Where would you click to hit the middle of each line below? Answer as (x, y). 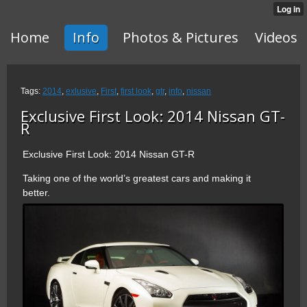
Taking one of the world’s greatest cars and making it (137, 178)
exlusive (81, 91)
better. (36, 192)
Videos (276, 37)
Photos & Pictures (180, 37)
